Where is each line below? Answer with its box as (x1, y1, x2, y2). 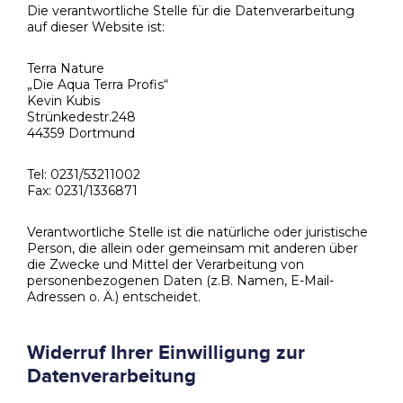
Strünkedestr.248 (27, 108, 136, 125)
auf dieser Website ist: (27, 18, 165, 35)
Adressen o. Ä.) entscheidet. (27, 288, 201, 305)
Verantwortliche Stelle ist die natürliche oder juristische (27, 223, 368, 240)
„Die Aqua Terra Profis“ (27, 76, 168, 93)
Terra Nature (27, 59, 104, 76)
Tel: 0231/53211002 (27, 166, 140, 183)
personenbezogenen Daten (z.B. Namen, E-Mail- (27, 272, 334, 289)
